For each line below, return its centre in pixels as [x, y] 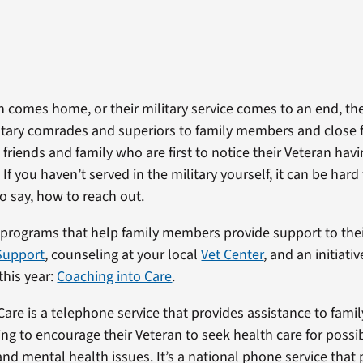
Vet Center [233, 254]
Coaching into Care [115, 276]
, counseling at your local [123, 254]
